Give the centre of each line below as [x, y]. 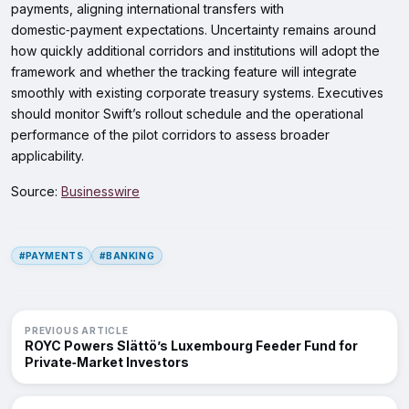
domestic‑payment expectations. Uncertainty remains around [194, 30]
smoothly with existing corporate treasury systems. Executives [197, 93]
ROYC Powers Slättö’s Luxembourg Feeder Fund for [191, 346]
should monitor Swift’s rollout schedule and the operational [187, 114]
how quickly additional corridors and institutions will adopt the [195, 51]
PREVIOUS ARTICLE [77, 331]
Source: [36, 192]
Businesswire [100, 192]
